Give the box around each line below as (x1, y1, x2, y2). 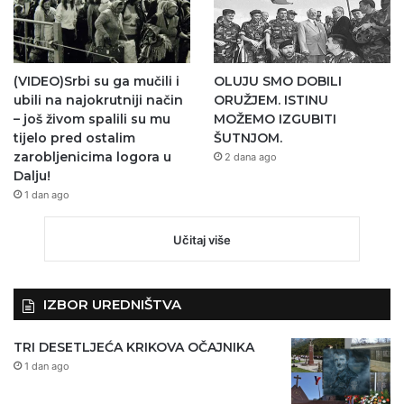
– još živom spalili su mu (14, 111, 170, 128)
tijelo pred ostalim (14, 130, 135, 147)
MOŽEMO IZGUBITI (213, 111, 336, 128)
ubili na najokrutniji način (14, 92, 183, 109)
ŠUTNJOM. (213, 130, 282, 147)
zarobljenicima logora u (14, 149, 171, 166)
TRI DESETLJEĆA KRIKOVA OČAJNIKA (14, 339, 254, 356)
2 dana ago (224, 151, 277, 164)
